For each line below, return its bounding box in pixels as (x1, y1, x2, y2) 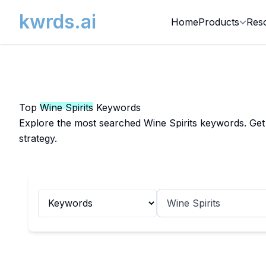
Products (198, 16, 239, 28)
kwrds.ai (19, 10, 96, 33)
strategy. (19, 132, 57, 144)
